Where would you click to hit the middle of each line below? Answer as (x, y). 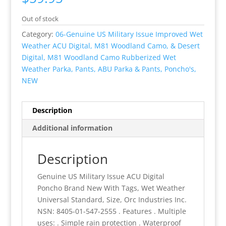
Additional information (72, 128)
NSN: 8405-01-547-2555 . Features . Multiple (111, 211)
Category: (38, 34)
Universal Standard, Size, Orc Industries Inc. (112, 200)
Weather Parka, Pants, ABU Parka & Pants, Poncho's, (109, 69)
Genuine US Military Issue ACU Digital (101, 177)
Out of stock (40, 19)
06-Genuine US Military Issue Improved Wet (129, 34)
